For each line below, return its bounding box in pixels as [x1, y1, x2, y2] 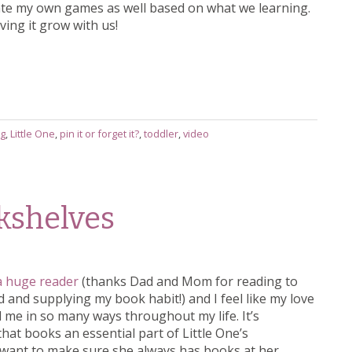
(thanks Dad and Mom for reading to [79, 273, 298, 291]
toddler [144, 126, 178, 141]
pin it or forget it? [60, 126, 139, 141]
